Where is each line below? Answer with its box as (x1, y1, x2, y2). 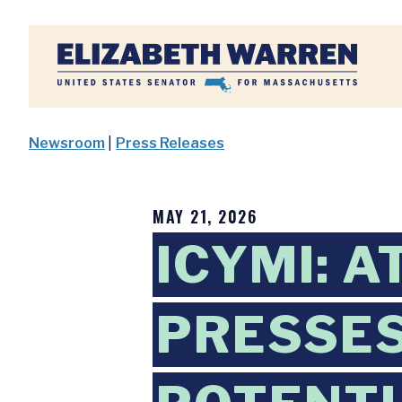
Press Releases (116, 135, 225, 152)
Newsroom (29, 135, 105, 152)
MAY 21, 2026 (153, 205, 257, 228)
